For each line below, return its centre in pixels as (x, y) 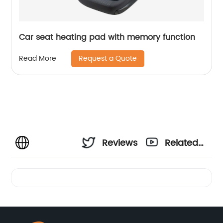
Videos (180, 170)
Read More (38, 59)
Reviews (120, 143)
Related (182, 143)
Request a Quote (108, 58)
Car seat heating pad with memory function (107, 37)
